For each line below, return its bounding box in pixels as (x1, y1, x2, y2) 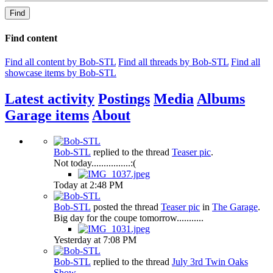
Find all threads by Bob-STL (118, 56, 229, 67)
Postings (98, 90, 150, 107)
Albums (197, 90, 245, 107)
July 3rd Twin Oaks (172, 256, 248, 267)
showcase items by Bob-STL (5, 67, 116, 78)
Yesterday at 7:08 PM (54, 234, 136, 245)
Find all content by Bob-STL (5, 56, 116, 67)
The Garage (212, 201, 258, 212)
